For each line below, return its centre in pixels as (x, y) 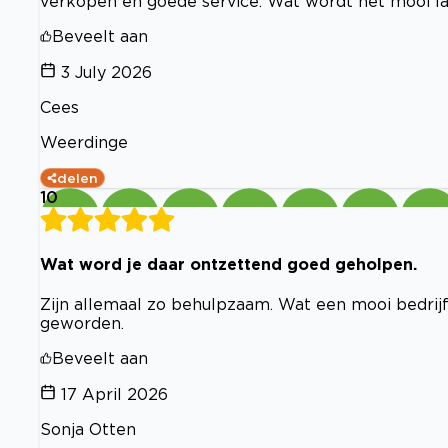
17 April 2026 (114, 394)
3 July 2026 (106, 71)
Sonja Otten (88, 429)
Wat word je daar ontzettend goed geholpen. (228, 263)
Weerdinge (84, 141)
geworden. (82, 323)
